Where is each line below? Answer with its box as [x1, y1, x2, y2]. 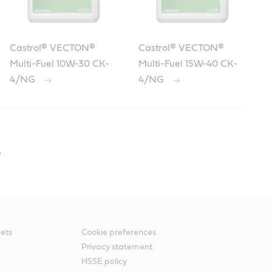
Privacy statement [81, 243, 153, 252]
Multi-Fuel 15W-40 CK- [138, 59, 237, 69]
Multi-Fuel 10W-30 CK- [9, 59, 109, 69]
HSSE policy [81, 257, 127, 267]
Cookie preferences [81, 228, 157, 237]
